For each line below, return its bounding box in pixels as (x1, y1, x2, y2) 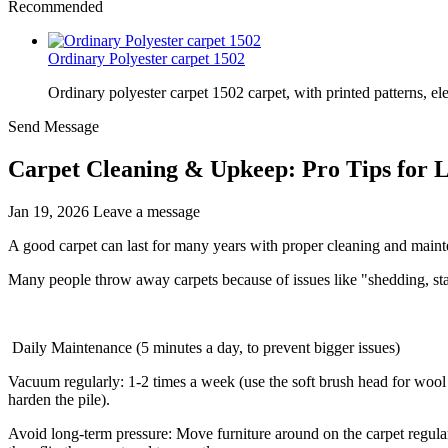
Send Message (8, 118, 99, 135)
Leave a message (93, 202, 200, 220)
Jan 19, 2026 (8, 202, 89, 220)
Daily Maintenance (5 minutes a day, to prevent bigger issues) (8, 338, 400, 356)
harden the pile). (8, 390, 110, 408)
